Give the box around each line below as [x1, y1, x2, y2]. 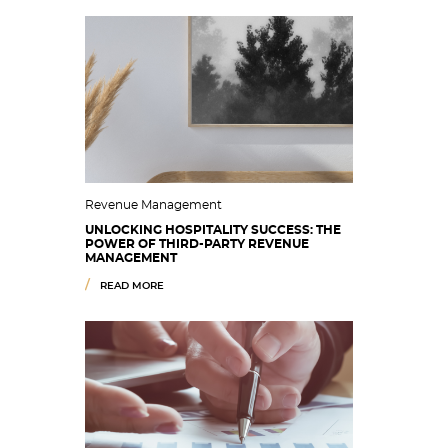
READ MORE [100, 281, 164, 291]
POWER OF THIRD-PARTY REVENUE [85, 238, 309, 250]
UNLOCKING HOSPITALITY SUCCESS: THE [85, 224, 341, 236]
